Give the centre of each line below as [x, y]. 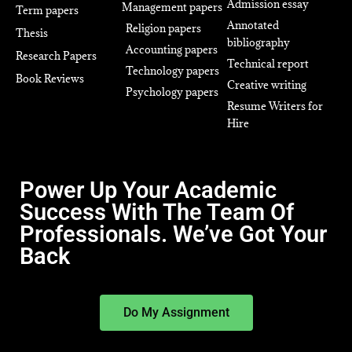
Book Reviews [50, 79]
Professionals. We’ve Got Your [173, 234]
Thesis [32, 33]
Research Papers [56, 56]
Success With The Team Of [157, 212]
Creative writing [267, 85]
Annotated [253, 25]
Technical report [268, 64]
